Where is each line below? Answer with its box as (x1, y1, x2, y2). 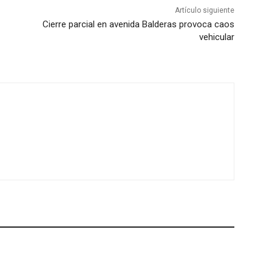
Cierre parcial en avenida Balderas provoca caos (42, 19, 234, 30)
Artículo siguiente (174, 6, 234, 15)
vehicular (199, 32, 234, 43)
